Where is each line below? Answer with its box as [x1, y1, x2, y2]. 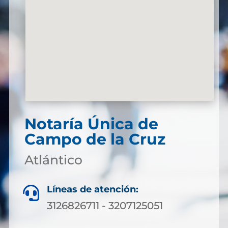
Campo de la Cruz [24, 130, 165, 149]
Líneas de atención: [47, 184, 138, 195]
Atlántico [24, 152, 82, 167]
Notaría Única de [24, 115, 158, 133]
